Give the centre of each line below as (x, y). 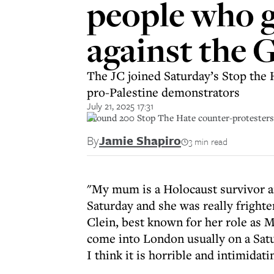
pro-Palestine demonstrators (163, 92)
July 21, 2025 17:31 (120, 106)
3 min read (208, 141)
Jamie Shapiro (140, 140)
